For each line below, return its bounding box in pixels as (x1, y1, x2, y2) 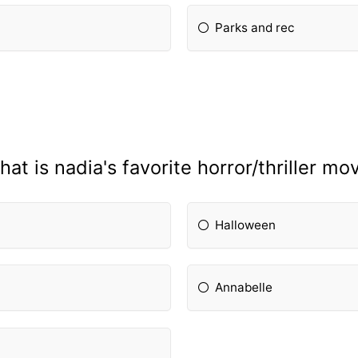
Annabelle (215, 280, 273, 296)
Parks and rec (215, 19, 295, 35)
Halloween (215, 217, 276, 233)
